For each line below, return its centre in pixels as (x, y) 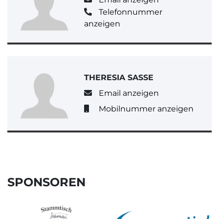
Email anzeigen (129, 93)
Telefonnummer (130, 12)
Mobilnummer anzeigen (146, 109)
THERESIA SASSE (119, 78)
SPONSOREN (46, 182)
